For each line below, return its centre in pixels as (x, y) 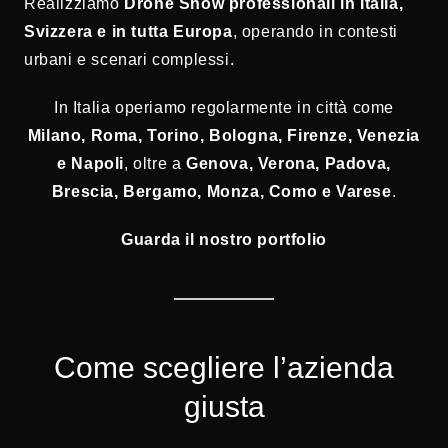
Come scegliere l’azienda (224, 367)
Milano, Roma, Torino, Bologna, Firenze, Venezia (224, 136)
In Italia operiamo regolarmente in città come (223, 108)
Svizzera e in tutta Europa (128, 32)
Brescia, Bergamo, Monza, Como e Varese (221, 192)
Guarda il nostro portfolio (224, 240)
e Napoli (90, 164)
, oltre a (155, 164)
